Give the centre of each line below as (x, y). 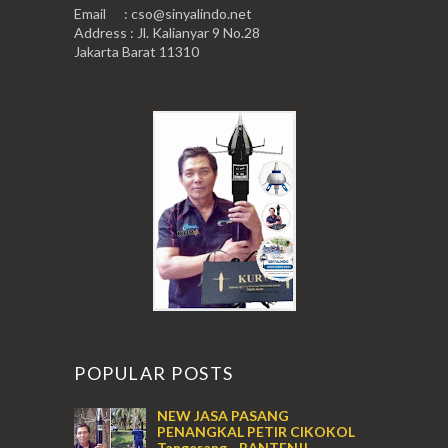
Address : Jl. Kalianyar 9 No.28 (167, 33)
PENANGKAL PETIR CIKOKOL (255, 432)
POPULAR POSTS (154, 373)
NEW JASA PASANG (222, 416)
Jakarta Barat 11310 (136, 52)
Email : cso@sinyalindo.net (163, 14)
